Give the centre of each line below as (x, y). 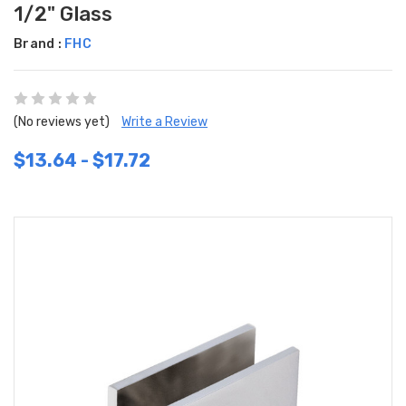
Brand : (39, 43)
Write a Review (164, 121)
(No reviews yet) (62, 121)
